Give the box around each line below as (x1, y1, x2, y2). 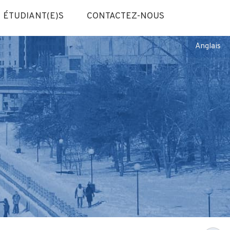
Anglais (195, 41, 221, 51)
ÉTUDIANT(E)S (3, 11, 64, 22)
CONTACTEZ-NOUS (86, 11, 164, 22)
